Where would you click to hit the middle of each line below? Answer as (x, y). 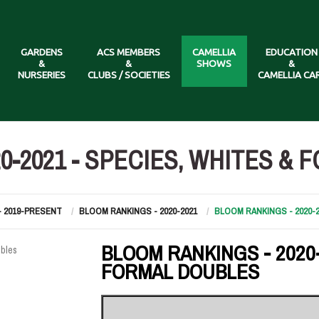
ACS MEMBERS (129, 52)
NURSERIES (41, 75)
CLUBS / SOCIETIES (129, 75)
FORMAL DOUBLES (180, 271)
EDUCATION (292, 52)
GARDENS (41, 52)
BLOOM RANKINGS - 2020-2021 (138, 211)
